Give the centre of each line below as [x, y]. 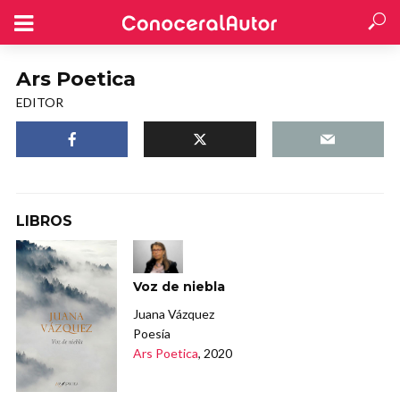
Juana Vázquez [174, 314]
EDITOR [40, 102]
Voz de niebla [179, 287]
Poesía [152, 334]
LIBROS [44, 221]
